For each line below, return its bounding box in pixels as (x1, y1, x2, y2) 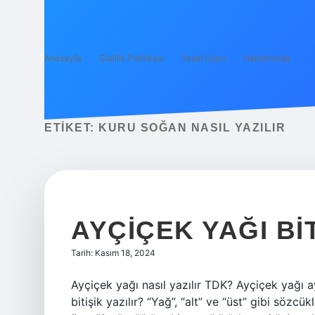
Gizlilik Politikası (99, 53, 164, 63)
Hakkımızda (243, 53, 290, 63)
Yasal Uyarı (181, 53, 226, 63)
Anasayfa (44, 53, 82, 63)
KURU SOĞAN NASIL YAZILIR (98, 122, 285, 134)
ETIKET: (44, 122, 98, 134)
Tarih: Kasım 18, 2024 (71, 247, 155, 258)
